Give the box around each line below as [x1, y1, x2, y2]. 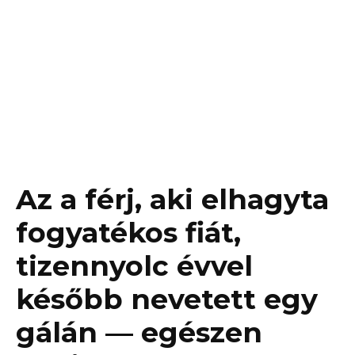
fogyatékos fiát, [16, 216, 241, 250]
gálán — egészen [16, 315, 262, 350]
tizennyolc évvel [16, 249, 253, 284]
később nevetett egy [16, 282, 318, 317]
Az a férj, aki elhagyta [16, 182, 329, 217]
